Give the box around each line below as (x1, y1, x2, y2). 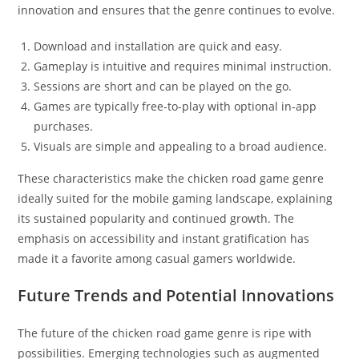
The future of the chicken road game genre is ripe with (18, 325, 313, 341)
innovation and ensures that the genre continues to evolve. (18, 2, 336, 18)
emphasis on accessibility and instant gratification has (18, 230, 310, 246)
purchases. (34, 118, 94, 134)
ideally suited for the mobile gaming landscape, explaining (18, 190, 333, 206)
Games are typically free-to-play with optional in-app (34, 98, 317, 114)
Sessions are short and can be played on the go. (34, 78, 292, 94)
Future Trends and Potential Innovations (18, 284, 335, 306)
